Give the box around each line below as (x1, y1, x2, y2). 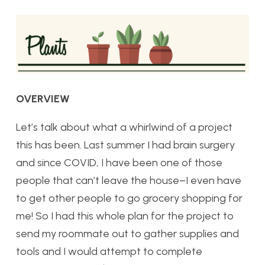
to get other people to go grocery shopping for (16, 192, 243, 205)
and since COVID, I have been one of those (16, 156, 222, 170)
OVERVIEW (16, 92, 70, 106)
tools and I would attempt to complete (16, 245, 202, 258)
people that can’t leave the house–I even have (16, 174, 241, 188)
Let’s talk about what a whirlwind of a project (16, 121, 232, 134)
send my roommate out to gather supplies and (16, 227, 239, 241)
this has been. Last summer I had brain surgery (16, 138, 235, 152)
